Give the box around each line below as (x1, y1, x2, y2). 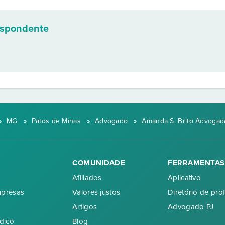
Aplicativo (168, 173, 201, 182)
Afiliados (72, 173, 102, 182)
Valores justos (72, 187, 121, 197)
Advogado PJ (168, 202, 214, 211)
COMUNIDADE (72, 158, 125, 167)
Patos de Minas (31, 117, 81, 125)
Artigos (72, 202, 97, 211)
